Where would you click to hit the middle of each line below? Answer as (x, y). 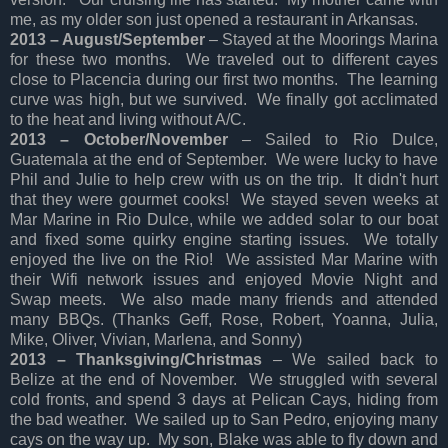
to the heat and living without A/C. (128, 119)
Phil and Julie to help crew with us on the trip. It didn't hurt (224, 179)
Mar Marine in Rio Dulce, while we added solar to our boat (224, 219)
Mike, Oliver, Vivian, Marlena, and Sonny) (156, 339)
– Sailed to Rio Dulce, (340, 139)
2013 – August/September (107, 39)
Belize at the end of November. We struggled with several (224, 379)
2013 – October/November (126, 139)
